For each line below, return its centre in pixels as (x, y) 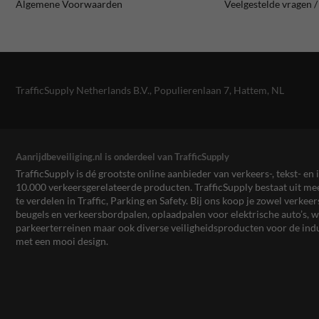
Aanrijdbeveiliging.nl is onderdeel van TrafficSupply (122, 156)
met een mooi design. (62, 241)
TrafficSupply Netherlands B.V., (85, 90)
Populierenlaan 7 (192, 90)
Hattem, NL (259, 90)
